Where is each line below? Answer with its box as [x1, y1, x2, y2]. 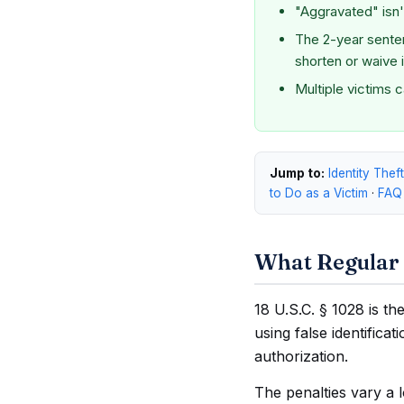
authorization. [254, 347, 348, 365]
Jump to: [270, 166, 325, 180]
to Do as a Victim [270, 186, 368, 200]
